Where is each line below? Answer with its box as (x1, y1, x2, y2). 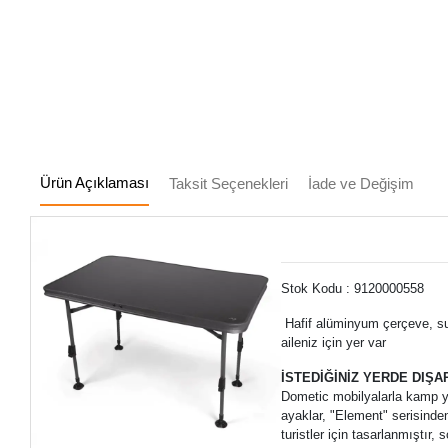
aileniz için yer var (281, 334, 387, 350)
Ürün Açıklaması (40, 173, 150, 191)
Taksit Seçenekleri (169, 174, 289, 192)
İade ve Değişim (308, 174, 415, 192)
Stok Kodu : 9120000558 (281, 280, 429, 296)
